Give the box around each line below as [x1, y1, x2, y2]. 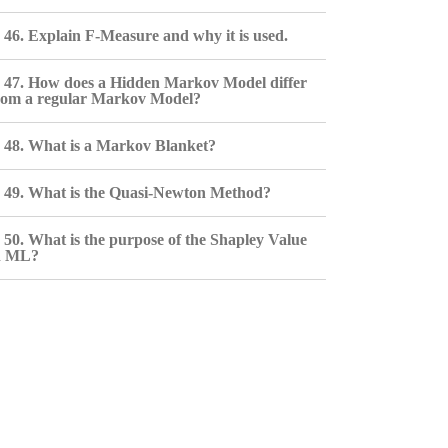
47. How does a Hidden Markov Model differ [3, 74, 307, 91]
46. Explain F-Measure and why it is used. [3, 27, 288, 44]
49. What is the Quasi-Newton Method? [3, 184, 271, 201]
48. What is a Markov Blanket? [3, 137, 216, 154]
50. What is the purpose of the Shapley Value [3, 231, 307, 248]
